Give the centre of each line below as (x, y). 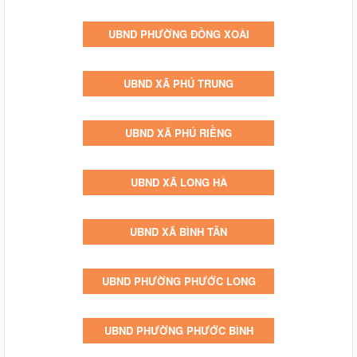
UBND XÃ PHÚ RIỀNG (178, 132)
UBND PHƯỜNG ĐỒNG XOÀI (178, 33)
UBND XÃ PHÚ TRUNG (178, 83)
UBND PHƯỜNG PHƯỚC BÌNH (178, 330)
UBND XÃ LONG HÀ (178, 182)
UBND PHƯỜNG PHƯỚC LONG (178, 280)
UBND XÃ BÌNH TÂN (178, 231)
